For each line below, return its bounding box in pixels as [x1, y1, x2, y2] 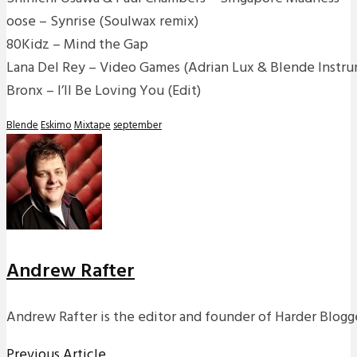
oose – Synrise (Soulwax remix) [6, 10, 198, 33]
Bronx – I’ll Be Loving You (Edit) [6, 79, 201, 103]
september [113, 116, 162, 134]
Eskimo [41, 116, 72, 134]
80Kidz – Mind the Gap [6, 33, 148, 57]
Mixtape [74, 116, 111, 134]
